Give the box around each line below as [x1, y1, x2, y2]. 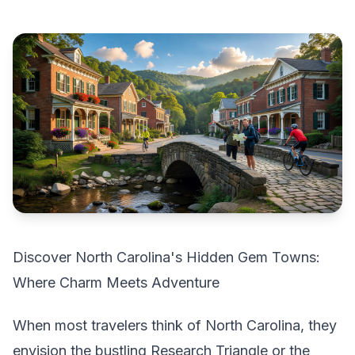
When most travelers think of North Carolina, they [13, 317, 337, 334]
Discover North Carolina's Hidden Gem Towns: [13, 248, 320, 265]
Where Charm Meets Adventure [13, 273, 219, 291]
